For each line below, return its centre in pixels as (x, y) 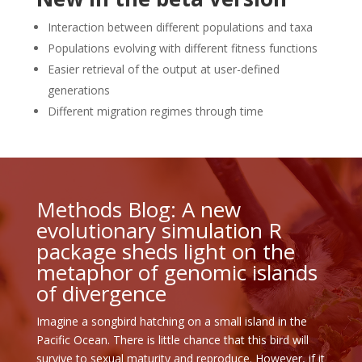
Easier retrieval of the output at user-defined (163, 69)
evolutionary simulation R (159, 230)
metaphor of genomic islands (177, 272)
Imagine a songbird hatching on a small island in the (171, 321)
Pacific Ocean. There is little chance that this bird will (172, 339)
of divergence (101, 293)
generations (78, 90)
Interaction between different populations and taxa (180, 27)
